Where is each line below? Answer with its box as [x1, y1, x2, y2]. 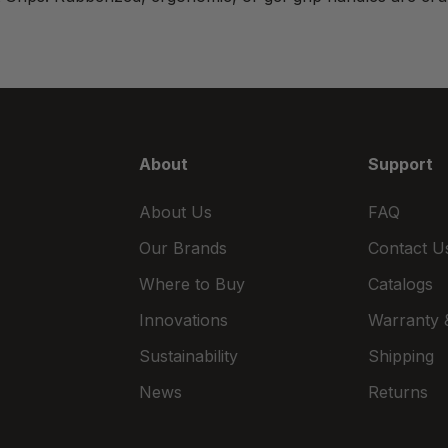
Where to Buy [138, 273, 245, 294]
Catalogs [367, 273, 433, 294]
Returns [367, 381, 428, 402]
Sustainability [138, 345, 238, 366]
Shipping [367, 345, 434, 366]
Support [367, 153, 433, 174]
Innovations [138, 309, 228, 330]
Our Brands [138, 237, 227, 258]
